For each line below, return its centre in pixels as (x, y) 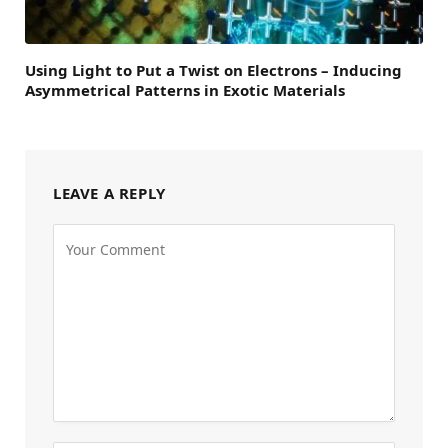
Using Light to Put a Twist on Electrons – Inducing (213, 69)
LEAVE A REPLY (109, 192)
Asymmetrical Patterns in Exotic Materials (185, 89)
